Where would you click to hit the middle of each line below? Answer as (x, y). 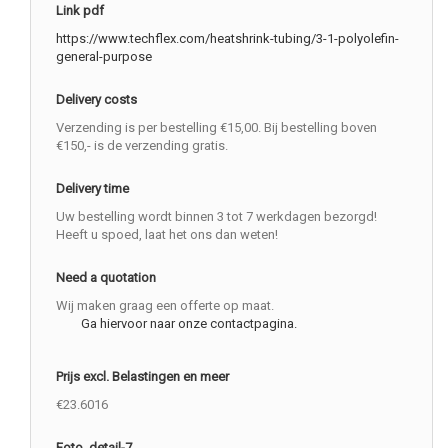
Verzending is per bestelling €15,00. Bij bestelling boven (216, 128)
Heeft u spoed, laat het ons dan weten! (167, 235)
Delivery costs (96, 100)
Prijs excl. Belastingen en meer (142, 377)
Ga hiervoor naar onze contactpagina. (189, 324)
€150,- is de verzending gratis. (142, 146)
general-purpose (104, 57)
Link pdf (80, 11)
